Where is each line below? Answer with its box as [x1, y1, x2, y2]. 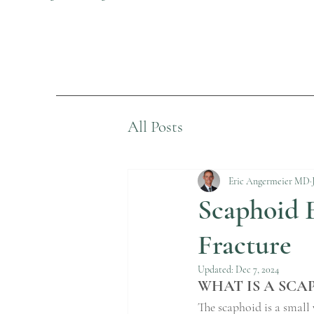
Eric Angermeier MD [228, 175, 310, 187]
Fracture [198, 228, 292, 261]
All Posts [128, 117, 183, 137]
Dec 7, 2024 [235, 264, 279, 275]
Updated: [198, 264, 235, 275]
